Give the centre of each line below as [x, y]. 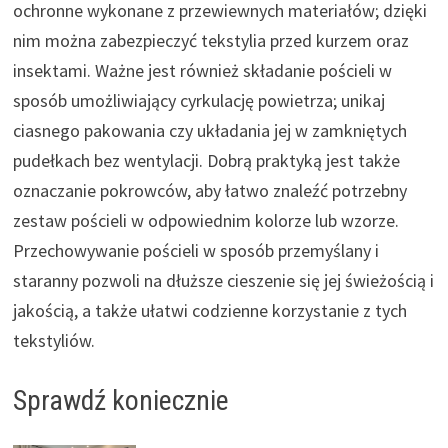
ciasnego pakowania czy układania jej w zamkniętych [209, 130]
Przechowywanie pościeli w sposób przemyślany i [195, 250]
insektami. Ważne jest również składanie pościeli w [202, 70]
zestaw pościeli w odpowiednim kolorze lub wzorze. [205, 220]
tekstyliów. [53, 340]
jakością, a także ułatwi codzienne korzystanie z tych [209, 310]
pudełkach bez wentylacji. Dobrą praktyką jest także [206, 160]
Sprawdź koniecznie [120, 400]
